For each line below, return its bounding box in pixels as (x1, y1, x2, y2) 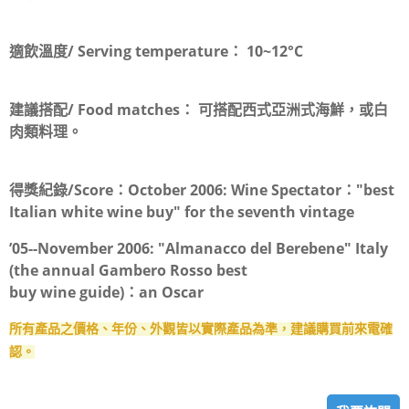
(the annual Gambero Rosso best (9, 260, 247, 281)
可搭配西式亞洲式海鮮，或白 (198, 100, 388, 121)
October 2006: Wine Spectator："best (128, 180, 394, 201)
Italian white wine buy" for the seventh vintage (9, 202, 354, 223)
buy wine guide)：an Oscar (9, 282, 204, 303)
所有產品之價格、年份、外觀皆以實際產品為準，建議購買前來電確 (9, 321, 393, 337)
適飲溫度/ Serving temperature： (9, 41, 243, 62)
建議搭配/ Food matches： (9, 100, 194, 121)
